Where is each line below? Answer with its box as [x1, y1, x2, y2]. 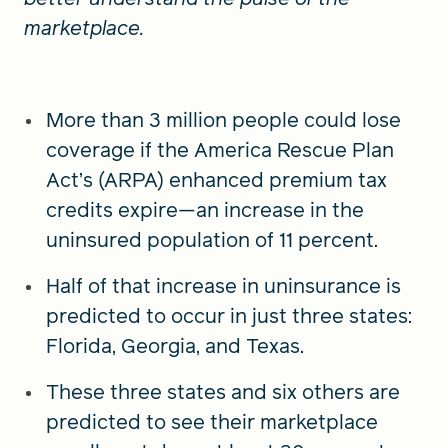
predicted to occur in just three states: [46, 302, 412, 330]
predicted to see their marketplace [46, 408, 378, 436]
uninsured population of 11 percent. [46, 226, 378, 254]
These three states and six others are [46, 378, 400, 406]
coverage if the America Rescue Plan [46, 136, 394, 164]
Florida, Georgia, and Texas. [46, 332, 304, 360]
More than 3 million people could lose [46, 106, 401, 134]
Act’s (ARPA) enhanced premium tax [46, 166, 387, 194]
